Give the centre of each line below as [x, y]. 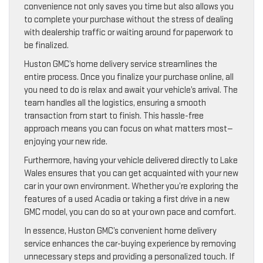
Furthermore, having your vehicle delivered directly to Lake [131, 160]
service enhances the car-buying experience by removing [130, 244]
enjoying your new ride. [66, 141]
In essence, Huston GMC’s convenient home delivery [120, 231]
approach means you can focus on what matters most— [129, 129]
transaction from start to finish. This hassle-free [114, 116]
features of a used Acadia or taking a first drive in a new [127, 199]
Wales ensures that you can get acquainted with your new [131, 173]
